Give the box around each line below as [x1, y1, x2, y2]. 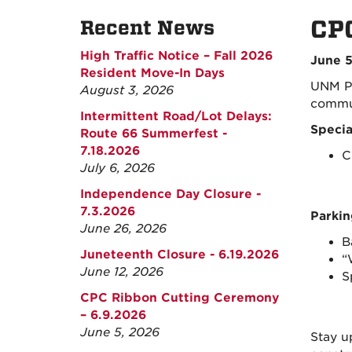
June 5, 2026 [80, 325, 159, 339]
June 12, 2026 [80, 265, 163, 279]
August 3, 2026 [80, 83, 174, 97]
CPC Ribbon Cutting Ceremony [80, 291, 279, 305]
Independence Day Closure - [80, 187, 261, 201]
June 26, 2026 [80, 222, 167, 236]
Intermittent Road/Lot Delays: [80, 109, 272, 123]
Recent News [80, 16, 214, 39]
